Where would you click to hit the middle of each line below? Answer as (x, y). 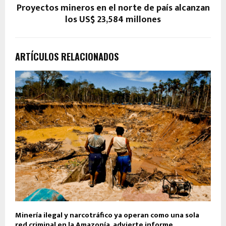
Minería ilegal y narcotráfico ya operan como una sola (107, 215)
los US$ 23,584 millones (113, 19)
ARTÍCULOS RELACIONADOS (67, 56)
